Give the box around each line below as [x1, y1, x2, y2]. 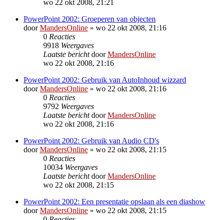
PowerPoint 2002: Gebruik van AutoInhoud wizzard [24, 75, 186, 84]
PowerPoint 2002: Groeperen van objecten [24, 14, 156, 23]
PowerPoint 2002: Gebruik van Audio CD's [24, 136, 159, 145]
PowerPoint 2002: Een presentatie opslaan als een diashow [24, 197, 205, 206]
